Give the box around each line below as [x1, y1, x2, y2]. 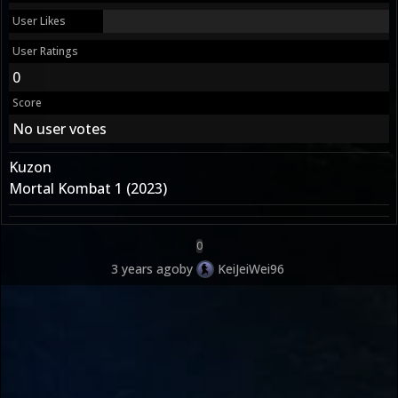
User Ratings [12, 43, 78, 59]
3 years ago [110, 259, 179, 277]
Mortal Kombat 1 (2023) [9, 178, 167, 198]
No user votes [12, 118, 107, 139]
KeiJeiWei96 [217, 259, 284, 277]
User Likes [12, 12, 66, 28]
